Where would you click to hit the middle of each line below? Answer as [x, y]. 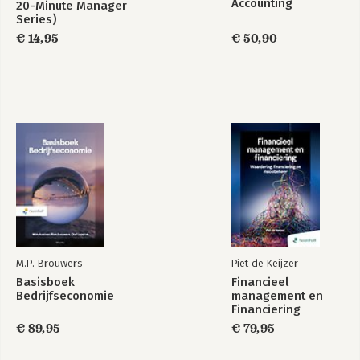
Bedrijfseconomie [65, 296]
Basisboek [45, 282]
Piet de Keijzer [265, 263]
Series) [36, 19]
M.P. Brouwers [49, 263]
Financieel [260, 282]
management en [277, 296]
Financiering [266, 309]
